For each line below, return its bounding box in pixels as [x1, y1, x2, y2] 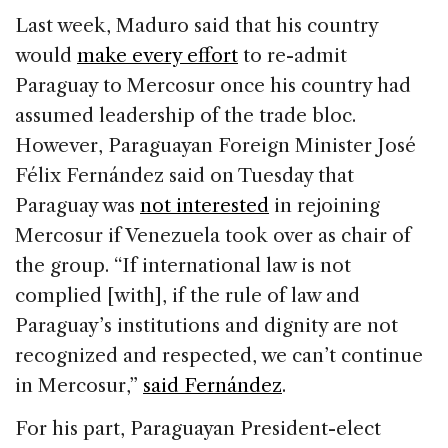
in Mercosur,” [15, 373, 143, 397]
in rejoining [269, 193, 380, 217]
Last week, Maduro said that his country [15, 13, 378, 37]
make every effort [77, 43, 238, 67]
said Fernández [143, 373, 282, 397]
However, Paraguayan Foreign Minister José [15, 133, 416, 157]
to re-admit [238, 43, 347, 67]
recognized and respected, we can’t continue [15, 343, 423, 367]
